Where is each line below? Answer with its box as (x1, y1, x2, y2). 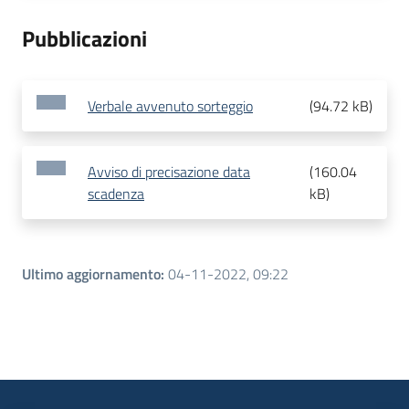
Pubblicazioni (22, 22, 147, 56)
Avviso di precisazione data (88, 161, 250, 184)
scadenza (88, 183, 144, 205)
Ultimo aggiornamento (22, 263, 161, 286)
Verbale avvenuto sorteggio (88, 95, 253, 118)
